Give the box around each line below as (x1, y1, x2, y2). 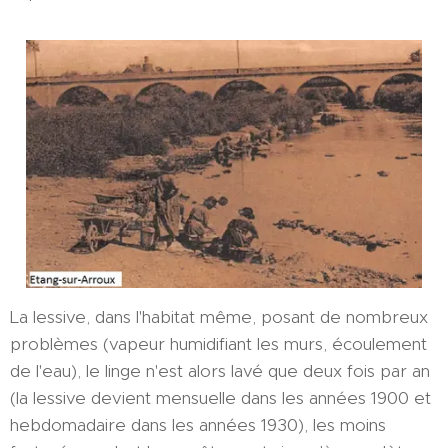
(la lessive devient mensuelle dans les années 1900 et (10, 386, 431, 409)
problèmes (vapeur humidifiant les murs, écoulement (10, 332, 427, 355)
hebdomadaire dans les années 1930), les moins (10, 413, 386, 436)
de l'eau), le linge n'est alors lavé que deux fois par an (10, 359, 430, 382)
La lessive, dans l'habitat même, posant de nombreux (10, 305, 428, 328)
